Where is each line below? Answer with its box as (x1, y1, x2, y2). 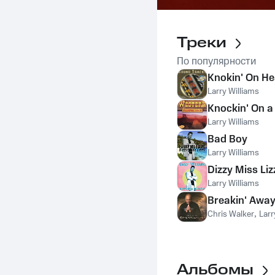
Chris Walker (207, 208, 254, 220)
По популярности (177, 54, 256, 69)
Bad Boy (207, 132, 247, 147)
